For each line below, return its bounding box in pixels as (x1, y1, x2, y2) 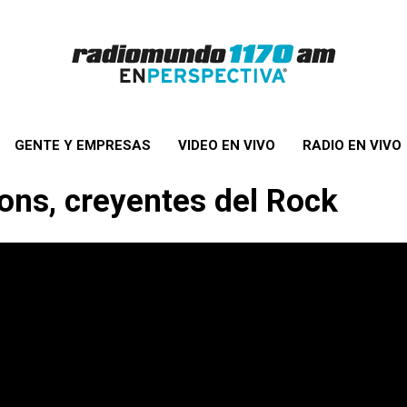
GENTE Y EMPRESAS (14, 137, 151, 154)
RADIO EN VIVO (302, 137, 402, 154)
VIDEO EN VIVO (177, 137, 275, 154)
